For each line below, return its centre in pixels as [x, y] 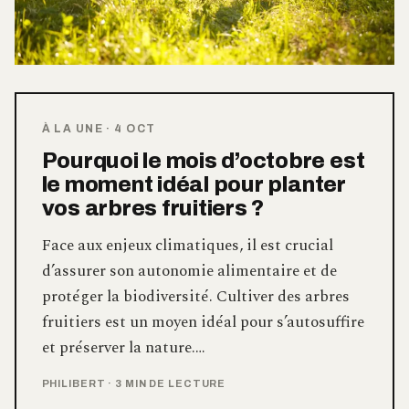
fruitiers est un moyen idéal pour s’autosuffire [203, 322]
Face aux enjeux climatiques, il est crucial [187, 245]
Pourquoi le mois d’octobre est [203, 160]
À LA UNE [73, 128]
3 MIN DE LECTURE [171, 383]
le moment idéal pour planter [194, 184]
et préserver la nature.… [123, 347]
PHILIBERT [75, 383]
